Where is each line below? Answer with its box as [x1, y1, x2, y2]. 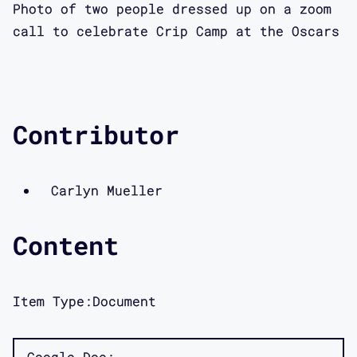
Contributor [13, 116, 179, 151]
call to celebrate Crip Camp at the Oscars [13, 22, 339, 39]
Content [13, 227, 119, 262]
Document [92, 292, 156, 309]
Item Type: [13, 292, 92, 309]
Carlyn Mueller [51, 181, 163, 198]
